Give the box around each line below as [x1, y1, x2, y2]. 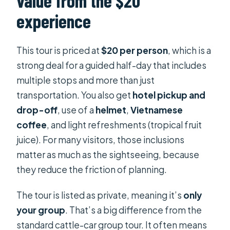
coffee [16, 119, 47, 131]
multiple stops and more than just [16, 74, 155, 86]
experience [16, 9, 91, 32]
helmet [95, 104, 127, 116]
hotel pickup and [132, 89, 206, 101]
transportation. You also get [16, 89, 133, 101]
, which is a [168, 45, 212, 56]
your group [16, 204, 66, 216]
